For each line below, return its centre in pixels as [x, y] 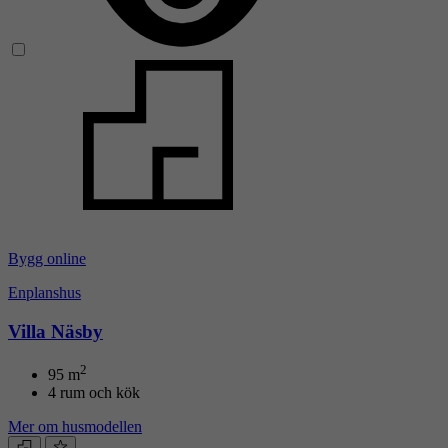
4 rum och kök [94, 393]
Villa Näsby [55, 332]
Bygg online [47, 259]
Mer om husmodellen [75, 427]
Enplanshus [44, 293]
